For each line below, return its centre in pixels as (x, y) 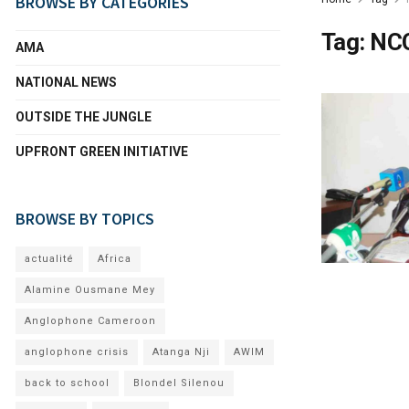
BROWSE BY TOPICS (85, 219)
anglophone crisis (77, 352)
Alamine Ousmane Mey (90, 290)
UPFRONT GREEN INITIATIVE (102, 152)
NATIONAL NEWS (66, 82)
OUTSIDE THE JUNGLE (84, 117)
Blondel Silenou (179, 383)
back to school (67, 383)
